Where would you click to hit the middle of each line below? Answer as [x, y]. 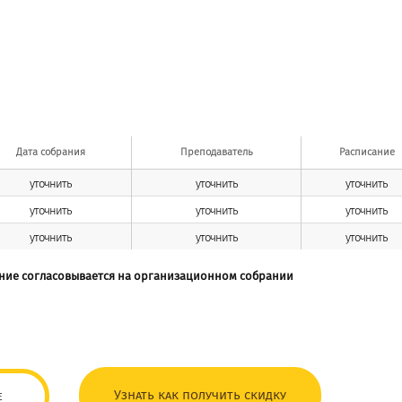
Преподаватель [216, 152]
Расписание [367, 152]
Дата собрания [51, 152]
